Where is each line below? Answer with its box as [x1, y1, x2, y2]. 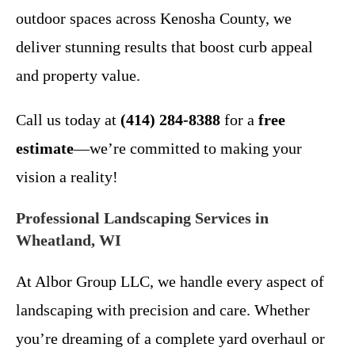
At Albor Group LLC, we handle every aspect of [16, 273, 324, 290]
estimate [16, 139, 74, 157]
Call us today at [16, 111, 120, 128]
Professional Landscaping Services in [16, 209, 269, 227]
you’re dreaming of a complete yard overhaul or [16, 330, 325, 347]
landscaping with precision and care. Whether [16, 301, 310, 319]
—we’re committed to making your [74, 139, 302, 157]
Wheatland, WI [16, 231, 121, 249]
